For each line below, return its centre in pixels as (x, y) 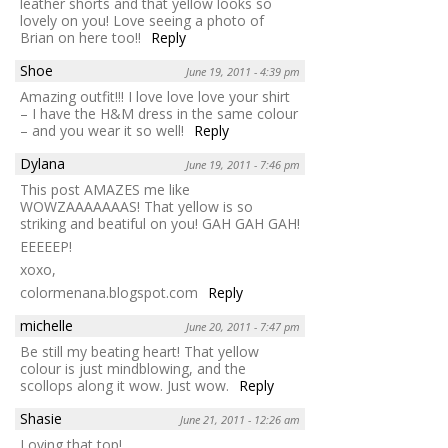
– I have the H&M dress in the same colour (159, 114)
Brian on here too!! (80, 38)
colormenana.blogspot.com (109, 293)
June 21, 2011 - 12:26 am (240, 420)
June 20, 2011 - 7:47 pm (243, 327)
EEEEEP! (46, 247)
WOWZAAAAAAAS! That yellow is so (136, 207)
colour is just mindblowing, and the (133, 369)
